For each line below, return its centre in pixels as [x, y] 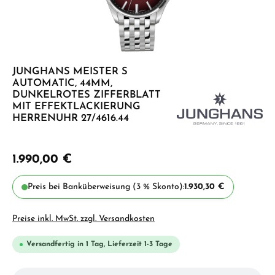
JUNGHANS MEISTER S [70, 72]
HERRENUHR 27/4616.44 [71, 118]
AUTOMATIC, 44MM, [62, 83]
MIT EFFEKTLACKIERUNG [76, 107]
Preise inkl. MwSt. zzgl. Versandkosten [83, 219]
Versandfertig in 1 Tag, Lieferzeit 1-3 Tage [99, 244]
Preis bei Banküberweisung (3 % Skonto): [106, 187]
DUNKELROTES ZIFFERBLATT [87, 95]
